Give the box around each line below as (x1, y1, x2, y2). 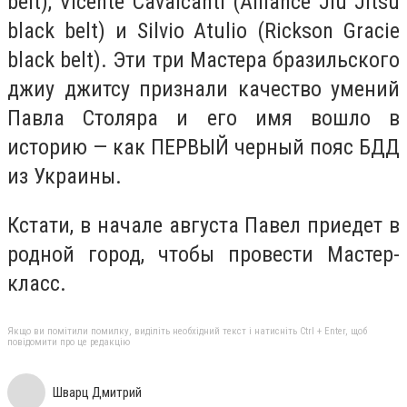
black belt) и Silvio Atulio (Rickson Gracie (7, 17, 400, 44)
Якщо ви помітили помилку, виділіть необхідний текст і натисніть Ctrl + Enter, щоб (7, 325, 367, 338)
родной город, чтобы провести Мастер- (7, 241, 400, 267)
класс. (7, 270, 66, 296)
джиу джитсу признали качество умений (7, 75, 400, 102)
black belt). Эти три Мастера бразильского (7, 46, 400, 73)
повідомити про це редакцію (7, 336, 130, 349)
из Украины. (7, 163, 122, 189)
